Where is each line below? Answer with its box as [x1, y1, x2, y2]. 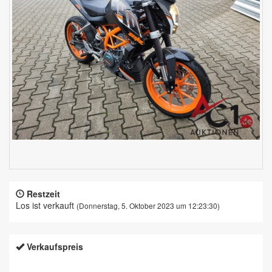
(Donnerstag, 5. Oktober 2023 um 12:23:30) [76, 200, 220, 211]
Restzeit [27, 188, 60, 200]
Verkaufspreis [27, 240, 83, 253]
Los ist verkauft [16, 199, 74, 212]
